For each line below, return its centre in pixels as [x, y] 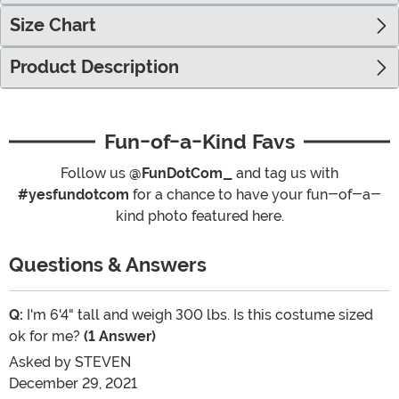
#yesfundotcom [73, 195]
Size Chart [53, 26]
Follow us [95, 174]
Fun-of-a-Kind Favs [199, 142]
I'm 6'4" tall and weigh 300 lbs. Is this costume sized [198, 315]
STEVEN [103, 362]
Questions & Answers [110, 265]
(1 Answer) [120, 337]
